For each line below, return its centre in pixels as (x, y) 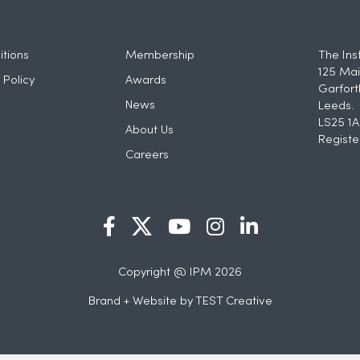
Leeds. (335, 106)
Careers (147, 155)
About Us (150, 131)
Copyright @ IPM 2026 (180, 273)
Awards (146, 81)
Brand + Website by (141, 302)
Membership (160, 56)
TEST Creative (233, 302)
